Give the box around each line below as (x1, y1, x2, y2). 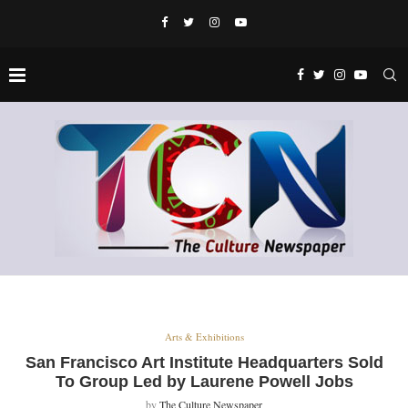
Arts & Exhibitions (164, 330, 244, 343)
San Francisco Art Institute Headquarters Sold (25, 353, 383, 372)
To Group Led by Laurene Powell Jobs (55, 372, 353, 391)
